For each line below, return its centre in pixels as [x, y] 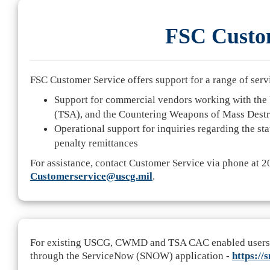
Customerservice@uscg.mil [91, 176]
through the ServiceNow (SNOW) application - [131, 256]
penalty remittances [96, 143]
